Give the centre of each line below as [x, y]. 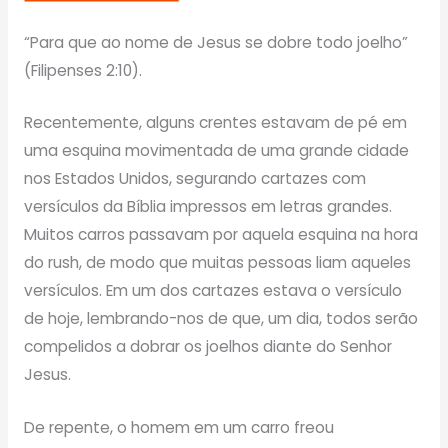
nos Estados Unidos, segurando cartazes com [194, 179]
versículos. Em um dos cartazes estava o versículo [212, 291]
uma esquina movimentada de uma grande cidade [216, 151]
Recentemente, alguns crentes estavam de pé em [215, 123]
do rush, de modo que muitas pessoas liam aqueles [217, 263]
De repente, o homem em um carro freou [178, 428]
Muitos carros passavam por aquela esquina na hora [220, 235]
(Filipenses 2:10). [82, 70]
